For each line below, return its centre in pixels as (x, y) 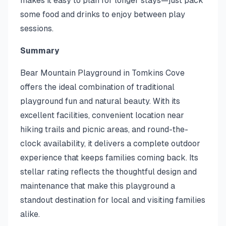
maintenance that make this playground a (98, 186)
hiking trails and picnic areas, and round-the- (104, 129)
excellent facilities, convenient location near (102, 115)
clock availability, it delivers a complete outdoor (110, 144)
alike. (30, 214)
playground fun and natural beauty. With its (100, 101)
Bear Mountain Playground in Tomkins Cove (102, 73)
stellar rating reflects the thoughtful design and (108, 172)
